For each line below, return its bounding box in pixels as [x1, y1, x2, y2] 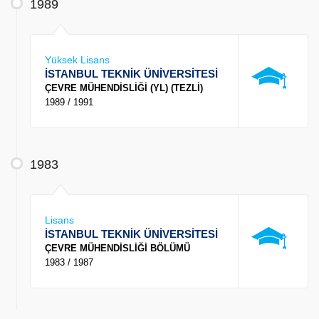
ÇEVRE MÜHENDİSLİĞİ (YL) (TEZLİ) [45, 83, 203, 94]
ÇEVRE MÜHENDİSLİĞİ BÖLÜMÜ [45, 243, 190, 254]
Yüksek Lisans [45, 54, 110, 66]
